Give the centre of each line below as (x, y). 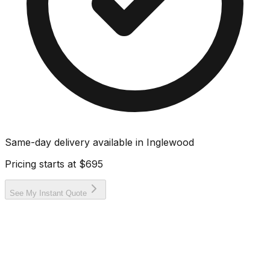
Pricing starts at (42, 164)
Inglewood (170, 142)
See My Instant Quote (48, 193)
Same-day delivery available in (76, 142)
